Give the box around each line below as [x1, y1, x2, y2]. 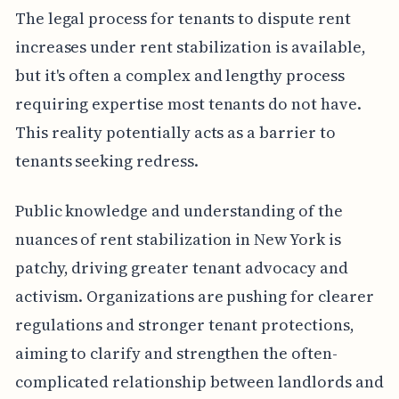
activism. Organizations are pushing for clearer [14, 285, 374, 308]
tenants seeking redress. [14, 150, 199, 173]
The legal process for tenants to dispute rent [14, 7, 351, 30]
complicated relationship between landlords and [14, 370, 384, 394]
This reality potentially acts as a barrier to [14, 121, 336, 144]
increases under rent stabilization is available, [14, 36, 366, 59]
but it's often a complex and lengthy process [14, 64, 345, 87]
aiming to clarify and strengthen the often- [14, 342, 338, 365]
